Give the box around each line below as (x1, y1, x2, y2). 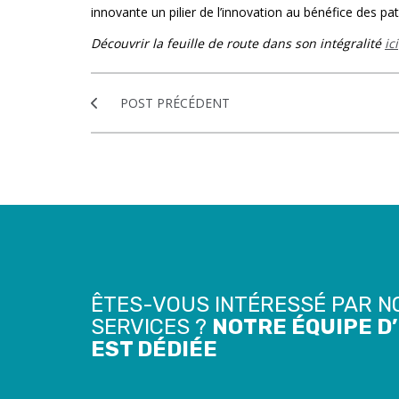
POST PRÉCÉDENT (117, 94, 230, 112)
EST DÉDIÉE (91, 337, 217, 362)
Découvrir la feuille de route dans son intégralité (91, 35, 385, 53)
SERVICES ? (91, 314, 212, 340)
